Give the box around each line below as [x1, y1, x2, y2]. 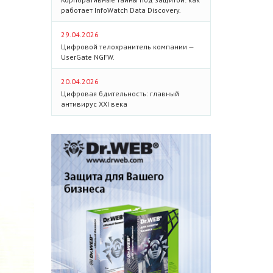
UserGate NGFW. [60, 52, 115, 62]
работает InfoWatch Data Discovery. [60, 5, 181, 15]
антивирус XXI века [60, 99, 127, 108]
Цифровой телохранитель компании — [60, 42, 194, 51]
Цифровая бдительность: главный [60, 89, 179, 98]
